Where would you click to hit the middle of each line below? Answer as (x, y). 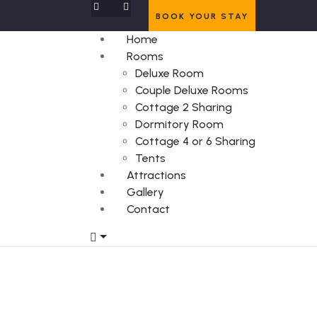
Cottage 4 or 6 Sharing (195, 141)
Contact (148, 209)
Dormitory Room (179, 124)
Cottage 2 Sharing (184, 107)
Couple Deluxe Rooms (192, 90)
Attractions (156, 175)
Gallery (145, 192)
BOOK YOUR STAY (202, 16)
